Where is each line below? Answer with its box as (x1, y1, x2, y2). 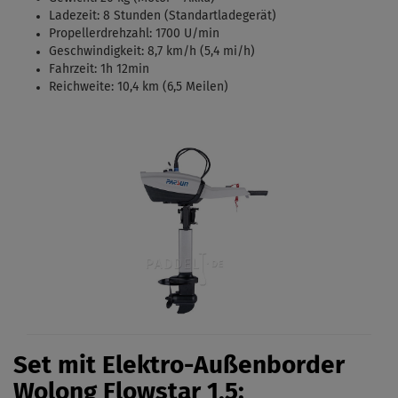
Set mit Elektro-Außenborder (13, 353, 345, 378)
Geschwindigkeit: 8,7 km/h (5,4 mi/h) (49, 45, 255, 59)
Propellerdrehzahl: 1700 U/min (49, 28, 219, 41)
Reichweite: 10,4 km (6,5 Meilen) (49, 81, 228, 94)
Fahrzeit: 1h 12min (49, 63, 149, 76)
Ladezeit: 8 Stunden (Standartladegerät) (49, 10, 276, 23)
